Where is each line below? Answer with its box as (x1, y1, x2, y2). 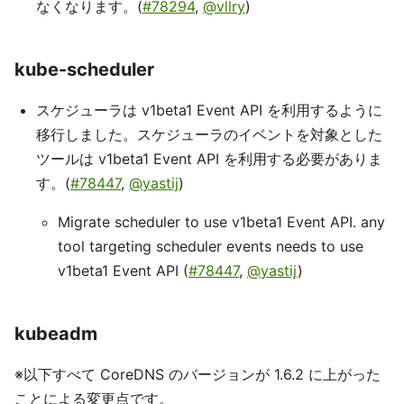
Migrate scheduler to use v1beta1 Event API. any (58, 213, 385, 231)
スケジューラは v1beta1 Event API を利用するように (36, 101, 382, 119)
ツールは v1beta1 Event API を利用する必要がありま (36, 150, 382, 168)
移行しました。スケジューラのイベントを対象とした (36, 125, 382, 143)
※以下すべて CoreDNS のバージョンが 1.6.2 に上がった (14, 365, 381, 383)
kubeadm (14, 323, 97, 344)
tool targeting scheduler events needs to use (58, 237, 363, 255)
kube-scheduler (14, 59, 154, 80)
